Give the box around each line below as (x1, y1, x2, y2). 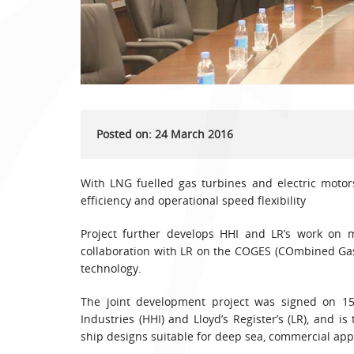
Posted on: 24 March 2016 (96, 126, 233, 142)
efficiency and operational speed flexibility (81, 193, 306, 209)
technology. (81, 261, 141, 277)
